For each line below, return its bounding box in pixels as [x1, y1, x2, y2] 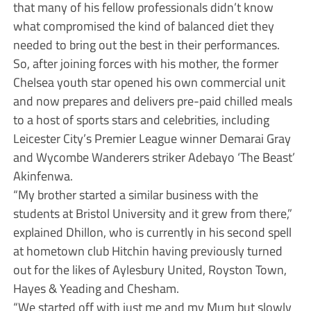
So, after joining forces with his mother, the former [12, 53, 278, 73]
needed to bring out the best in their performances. [12, 34, 280, 54]
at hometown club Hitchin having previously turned [12, 240, 283, 260]
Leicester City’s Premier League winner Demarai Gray [12, 128, 291, 148]
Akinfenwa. [12, 165, 73, 185]
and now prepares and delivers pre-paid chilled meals [12, 90, 292, 110]
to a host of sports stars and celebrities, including [12, 109, 269, 129]
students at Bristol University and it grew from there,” [12, 203, 292, 223]
